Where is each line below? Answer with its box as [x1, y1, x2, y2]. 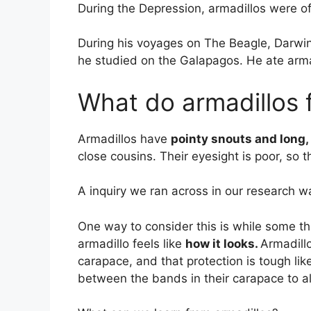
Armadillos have [78, 131, 171, 146]
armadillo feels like [78, 236, 185, 251]
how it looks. [185, 236, 260, 251]
